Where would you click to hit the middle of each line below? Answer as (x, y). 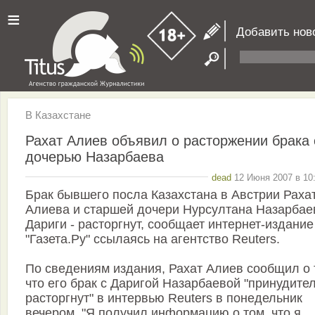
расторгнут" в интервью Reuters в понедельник (164, 298)
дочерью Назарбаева (95, 156)
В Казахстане (58, 115)
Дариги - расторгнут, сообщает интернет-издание (169, 225)
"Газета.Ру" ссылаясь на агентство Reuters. (153, 239)
